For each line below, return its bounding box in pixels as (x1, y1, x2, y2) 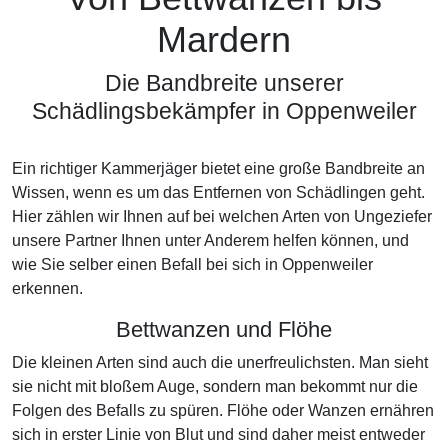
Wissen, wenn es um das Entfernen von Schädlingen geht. (12, 184, 425, 201)
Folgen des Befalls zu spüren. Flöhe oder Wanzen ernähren (12, 402, 434, 419)
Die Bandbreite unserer (104, 70, 344, 96)
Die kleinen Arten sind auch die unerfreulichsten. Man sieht (12, 354, 428, 371)
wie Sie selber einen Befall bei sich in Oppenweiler (12, 256, 373, 273)
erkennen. (12, 280, 83, 297)
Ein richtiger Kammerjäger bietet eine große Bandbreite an (12, 160, 425, 177)
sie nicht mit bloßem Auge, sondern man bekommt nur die (12, 378, 418, 395)
